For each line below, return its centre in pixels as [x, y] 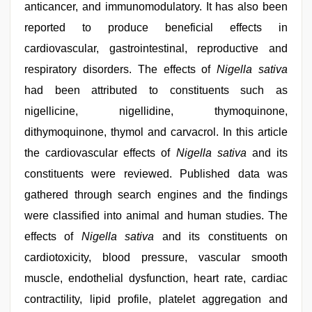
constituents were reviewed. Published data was [156, 174]
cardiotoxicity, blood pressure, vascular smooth [156, 257]
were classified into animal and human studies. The [156, 216]
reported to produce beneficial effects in [156, 28]
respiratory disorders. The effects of [121, 69]
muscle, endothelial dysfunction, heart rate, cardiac [156, 278]
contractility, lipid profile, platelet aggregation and [156, 299]
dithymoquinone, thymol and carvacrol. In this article [156, 132]
